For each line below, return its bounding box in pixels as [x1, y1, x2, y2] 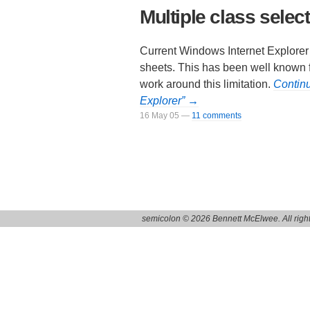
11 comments [192, 111, 241, 120]
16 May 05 [140, 111, 179, 120]
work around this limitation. [140, 78, 273, 90]
